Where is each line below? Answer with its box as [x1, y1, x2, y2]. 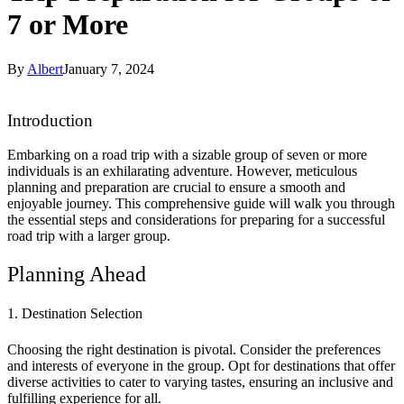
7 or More [7, 8, 128, 41]
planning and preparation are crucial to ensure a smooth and [7, 179, 345, 196]
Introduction [7, 110, 93, 130]
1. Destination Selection [7, 306, 142, 322]
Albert [27, 60, 63, 77]
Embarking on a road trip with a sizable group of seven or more [7, 147, 367, 163]
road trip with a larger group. [7, 228, 170, 244]
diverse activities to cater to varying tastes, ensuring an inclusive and [7, 373, 393, 390]
